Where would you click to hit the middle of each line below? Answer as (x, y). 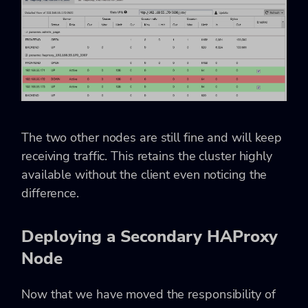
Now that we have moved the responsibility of (148, 295)
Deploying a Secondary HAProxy (150, 237)
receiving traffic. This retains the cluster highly (147, 156)
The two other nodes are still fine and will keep (152, 138)
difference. (50, 194)
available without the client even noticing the (144, 175)
